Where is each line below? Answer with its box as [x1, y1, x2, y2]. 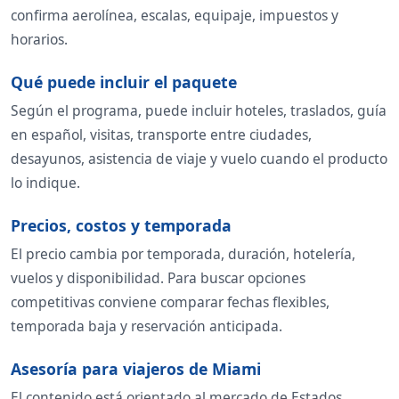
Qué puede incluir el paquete [11, 71, 237, 94]
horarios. [11, 29, 68, 50]
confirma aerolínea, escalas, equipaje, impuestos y [11, 5, 338, 26]
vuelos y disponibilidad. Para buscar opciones [11, 268, 305, 289]
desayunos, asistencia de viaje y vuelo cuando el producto [11, 149, 387, 169]
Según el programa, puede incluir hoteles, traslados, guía [11, 101, 387, 121]
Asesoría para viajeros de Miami [11, 358, 261, 380]
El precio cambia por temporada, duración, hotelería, [11, 244, 355, 265]
